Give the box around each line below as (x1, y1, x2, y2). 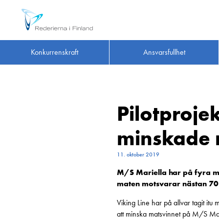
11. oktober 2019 (117, 151, 159, 158)
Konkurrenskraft (31, 47, 79, 58)
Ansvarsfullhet (143, 47, 185, 58)
